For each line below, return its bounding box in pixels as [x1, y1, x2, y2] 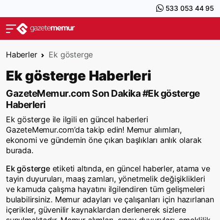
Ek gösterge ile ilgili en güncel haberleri [6, 114, 148, 124]
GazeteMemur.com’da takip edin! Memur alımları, [6, 125, 182, 135]
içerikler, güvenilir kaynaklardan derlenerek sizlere [6, 205, 186, 215]
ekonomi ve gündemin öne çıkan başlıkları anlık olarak [6, 135, 202, 145]
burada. [6, 145, 33, 155]
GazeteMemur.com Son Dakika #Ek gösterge [6, 87, 200, 99]
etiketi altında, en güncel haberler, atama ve [50, 164, 210, 173]
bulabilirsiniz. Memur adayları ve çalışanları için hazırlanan [6, 194, 214, 204]
